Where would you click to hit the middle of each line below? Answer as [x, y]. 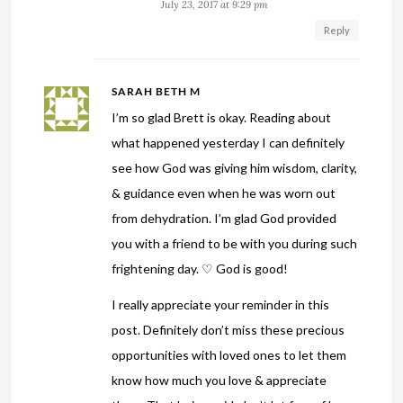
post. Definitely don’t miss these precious [228, 329]
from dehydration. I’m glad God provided [224, 218]
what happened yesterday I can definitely [228, 142]
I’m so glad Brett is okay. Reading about [222, 117]
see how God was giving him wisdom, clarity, [235, 167]
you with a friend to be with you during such [235, 243]
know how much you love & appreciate [219, 380]
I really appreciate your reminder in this [221, 304]
